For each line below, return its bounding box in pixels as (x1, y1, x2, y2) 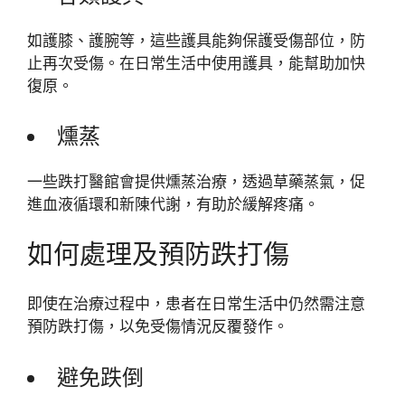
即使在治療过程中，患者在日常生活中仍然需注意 (27, 295, 365, 313)
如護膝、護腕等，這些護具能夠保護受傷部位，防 (27, 31, 365, 50)
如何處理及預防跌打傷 (27, 238, 289, 270)
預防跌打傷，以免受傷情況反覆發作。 (27, 317, 288, 335)
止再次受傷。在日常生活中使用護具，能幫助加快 (27, 53, 365, 72)
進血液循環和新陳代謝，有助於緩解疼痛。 (27, 195, 319, 213)
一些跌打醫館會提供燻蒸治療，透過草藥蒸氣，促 (27, 173, 365, 191)
